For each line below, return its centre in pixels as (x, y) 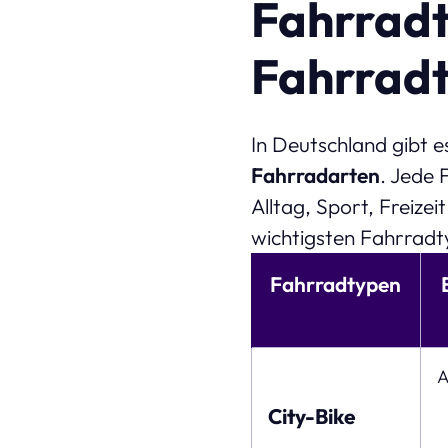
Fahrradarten (315, 174)
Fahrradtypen (336, 283)
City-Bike (311, 415)
